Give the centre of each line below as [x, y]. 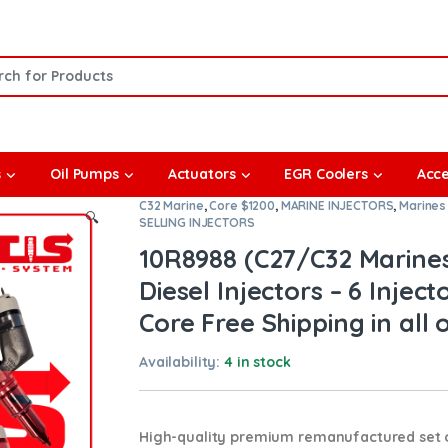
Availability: [182, 362]
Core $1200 [242, 206]
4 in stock [257, 362]
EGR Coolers [326, 174]
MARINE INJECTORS [337, 206]
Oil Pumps [84, 174]
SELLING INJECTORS [197, 223]
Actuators [201, 174]
